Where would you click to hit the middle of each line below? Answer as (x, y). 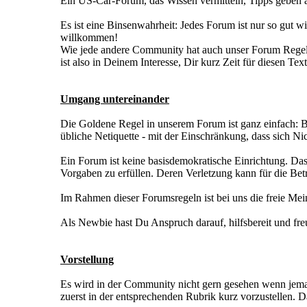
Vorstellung (87, 260)
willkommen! (89, 38)
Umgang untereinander (115, 99)
